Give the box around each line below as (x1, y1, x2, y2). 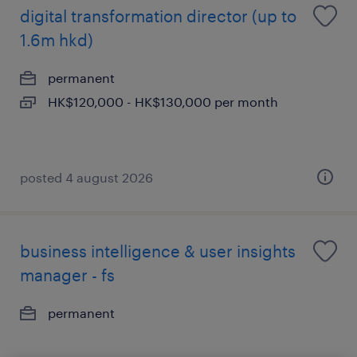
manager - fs (20, 265, 115, 284)
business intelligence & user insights (20, 241, 296, 261)
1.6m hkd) (20, 30, 93, 49)
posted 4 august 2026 (20, 170, 153, 185)
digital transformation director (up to (20, 6, 296, 25)
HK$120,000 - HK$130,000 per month (48, 94, 278, 109)
